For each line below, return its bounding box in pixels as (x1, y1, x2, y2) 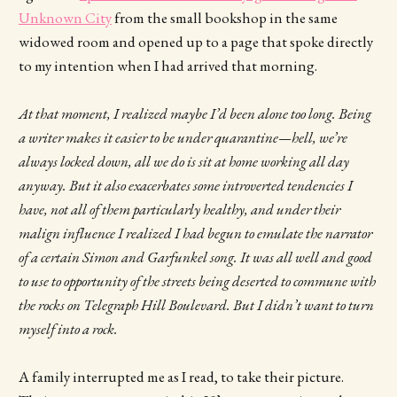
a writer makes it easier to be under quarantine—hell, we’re (18, 127, 347, 147)
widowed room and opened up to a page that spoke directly (18, 31, 373, 51)
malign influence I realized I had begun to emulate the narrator (18, 222, 372, 243)
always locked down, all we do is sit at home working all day (18, 151, 349, 171)
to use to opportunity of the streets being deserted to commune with (18, 270, 376, 291)
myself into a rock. (18, 318, 121, 339)
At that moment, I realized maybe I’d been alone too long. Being (18, 103, 371, 123)
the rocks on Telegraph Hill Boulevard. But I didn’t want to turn (18, 294, 374, 315)
